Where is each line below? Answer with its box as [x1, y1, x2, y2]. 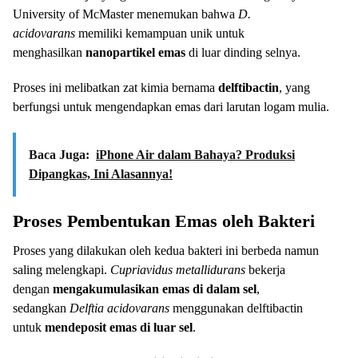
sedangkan [13, 300, 70, 315]
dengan [13, 281, 53, 296]
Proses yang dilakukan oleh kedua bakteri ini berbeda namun [13, 243, 319, 257]
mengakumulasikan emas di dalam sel [53, 281, 257, 296]
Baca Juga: [29, 147, 89, 161]
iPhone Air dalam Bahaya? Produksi [96, 147, 295, 161]
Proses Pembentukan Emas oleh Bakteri [13, 210, 315, 231]
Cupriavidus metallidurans [110, 262, 245, 276]
